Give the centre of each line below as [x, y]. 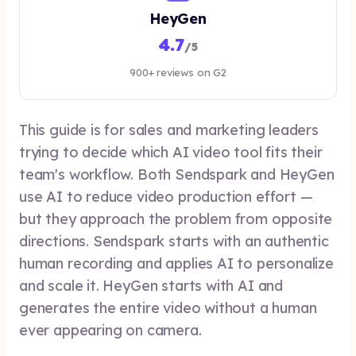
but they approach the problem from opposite [176, 219]
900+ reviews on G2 [178, 72]
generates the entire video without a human [168, 308]
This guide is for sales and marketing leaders [169, 130]
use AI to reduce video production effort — [166, 197]
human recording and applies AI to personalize [176, 263]
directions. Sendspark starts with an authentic [174, 241]
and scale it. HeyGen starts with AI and [151, 286]
